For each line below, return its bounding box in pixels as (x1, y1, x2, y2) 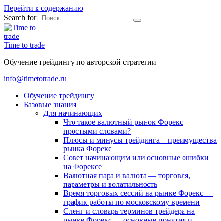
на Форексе (63, 162, 102, 171)
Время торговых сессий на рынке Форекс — (63, 189, 213, 197)
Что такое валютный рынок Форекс (63, 118, 183, 126)
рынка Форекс (63, 145, 111, 153)
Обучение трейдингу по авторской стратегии (4, 58, 156, 66)
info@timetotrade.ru (4, 74, 67, 83)
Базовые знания (24, 100, 76, 109)
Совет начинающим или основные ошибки (63, 153, 209, 162)
